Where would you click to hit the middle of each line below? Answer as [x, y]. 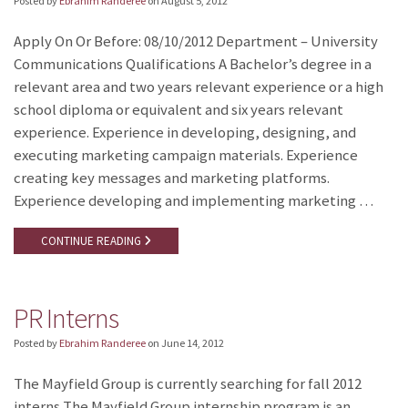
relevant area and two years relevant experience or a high [199, 87]
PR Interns [66, 317]
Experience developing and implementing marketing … [194, 200]
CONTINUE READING [92, 240]
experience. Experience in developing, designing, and [185, 132]
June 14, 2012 [193, 343]
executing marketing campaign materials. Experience [186, 155]
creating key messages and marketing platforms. [172, 178]
